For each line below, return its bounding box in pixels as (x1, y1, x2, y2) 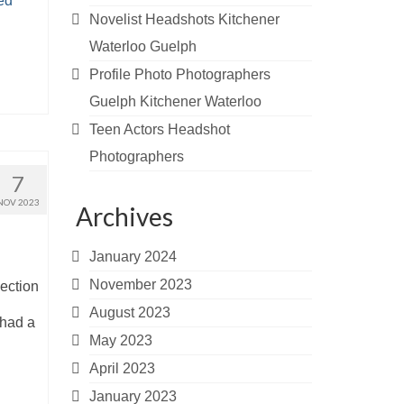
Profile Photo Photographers (88, 67, 271, 82)
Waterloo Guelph (88, 39, 197, 54)
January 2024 (88, 249, 177, 264)
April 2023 (88, 361, 155, 376)
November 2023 (88, 277, 192, 292)
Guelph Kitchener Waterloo (88, 94, 262, 109)
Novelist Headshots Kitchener (88, 12, 280, 27)
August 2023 (88, 305, 170, 320)
